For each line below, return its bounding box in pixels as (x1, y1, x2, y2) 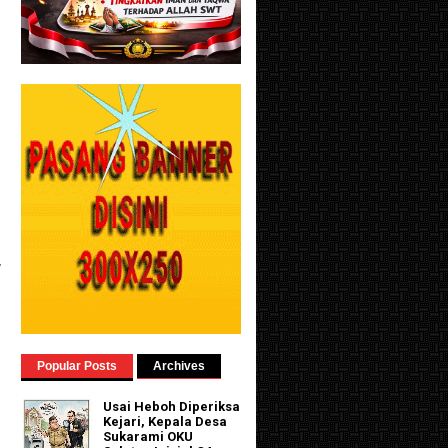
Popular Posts (37, 359, 117, 373)
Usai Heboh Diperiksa (103, 399, 241, 415)
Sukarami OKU (103, 429, 194, 445)
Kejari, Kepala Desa (103, 414, 228, 430)
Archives (153, 359, 205, 373)
